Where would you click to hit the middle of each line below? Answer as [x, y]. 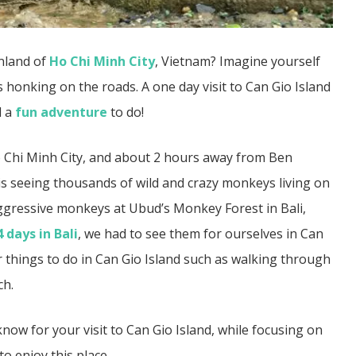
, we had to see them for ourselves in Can [201, 234]
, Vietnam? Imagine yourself [238, 61]
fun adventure [61, 112]
